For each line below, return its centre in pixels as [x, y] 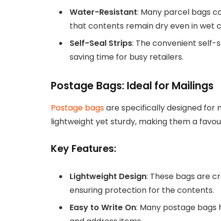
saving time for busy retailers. [127, 57]
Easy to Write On [103, 208]
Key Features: [84, 148]
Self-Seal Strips [101, 43]
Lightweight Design [108, 177]
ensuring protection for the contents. [142, 190]
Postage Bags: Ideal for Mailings [132, 86]
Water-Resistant [103, 12]
